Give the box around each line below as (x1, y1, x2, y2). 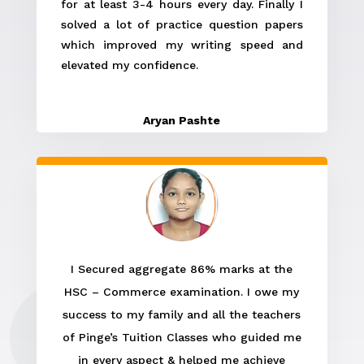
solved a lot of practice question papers (60, 17, 304, 31)
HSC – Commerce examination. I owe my (64, 284, 300, 298)
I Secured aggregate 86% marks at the (71, 262, 293, 275)
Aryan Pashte (143, 113, 221, 127)
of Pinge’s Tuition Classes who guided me (62, 330, 301, 344)
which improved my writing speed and (60, 37, 304, 51)
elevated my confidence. (60, 58, 198, 71)
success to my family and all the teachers (63, 307, 301, 321)
